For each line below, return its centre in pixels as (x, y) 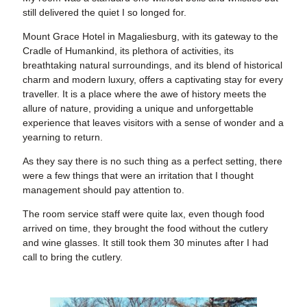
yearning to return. (63, 137)
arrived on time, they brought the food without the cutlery (145, 229)
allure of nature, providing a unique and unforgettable (138, 109)
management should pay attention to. (103, 190)
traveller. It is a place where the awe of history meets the (145, 94)
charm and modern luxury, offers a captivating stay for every (153, 80)
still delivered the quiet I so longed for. (105, 13)
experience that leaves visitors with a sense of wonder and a (153, 123)
